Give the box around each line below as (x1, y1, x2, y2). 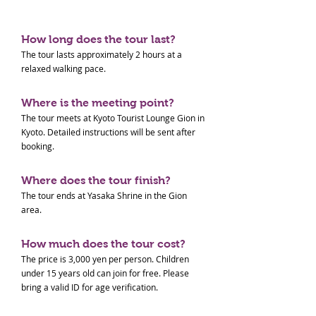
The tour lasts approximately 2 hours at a (21, 49, 182, 60)
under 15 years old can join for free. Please (21, 267, 189, 279)
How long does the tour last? (21, 33, 176, 45)
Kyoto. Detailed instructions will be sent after (21, 126, 195, 138)
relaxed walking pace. (21, 63, 106, 74)
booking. (21, 140, 54, 152)
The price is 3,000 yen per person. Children (21, 253, 189, 265)
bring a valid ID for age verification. (21, 281, 158, 293)
